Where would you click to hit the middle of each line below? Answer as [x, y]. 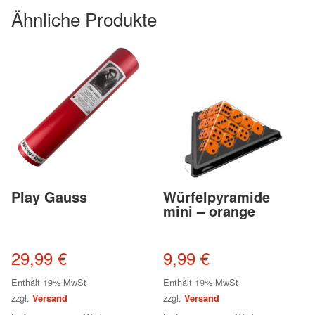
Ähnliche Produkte [84, 18]
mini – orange [210, 211]
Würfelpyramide [217, 197]
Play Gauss [49, 197]
